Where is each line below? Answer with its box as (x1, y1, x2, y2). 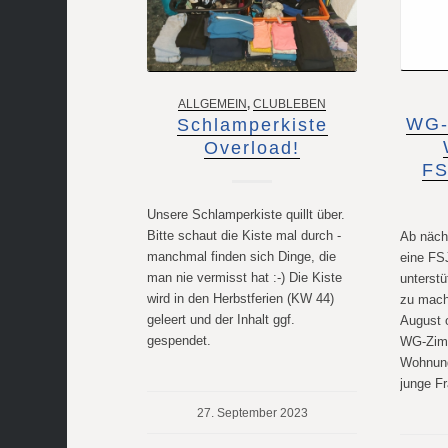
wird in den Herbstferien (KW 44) (147, 290, 335, 306)
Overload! (204, 137, 301, 158)
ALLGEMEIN (178, 96, 248, 110)
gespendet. (147, 332, 212, 348)
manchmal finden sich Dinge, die (147, 248, 337, 264)
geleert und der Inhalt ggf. (147, 311, 296, 327)
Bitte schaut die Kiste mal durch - (147, 227, 342, 243)
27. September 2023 (196, 405, 308, 419)
